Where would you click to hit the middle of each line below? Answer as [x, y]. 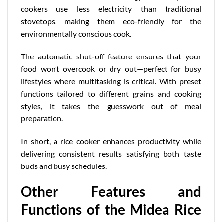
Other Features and [111, 191]
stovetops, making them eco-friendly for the [111, 21]
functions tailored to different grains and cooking [111, 94]
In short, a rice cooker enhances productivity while [111, 141]
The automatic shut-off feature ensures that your [111, 56]
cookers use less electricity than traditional [111, 9]
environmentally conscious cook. [76, 34]
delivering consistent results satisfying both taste [111, 153]
